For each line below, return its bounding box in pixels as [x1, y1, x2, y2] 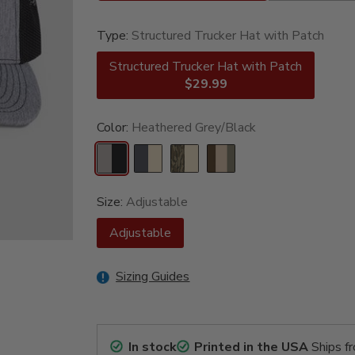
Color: [97, 119, 132, 137]
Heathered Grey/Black [132, 119, 257, 137]
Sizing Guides [116, 268, 190, 286]
